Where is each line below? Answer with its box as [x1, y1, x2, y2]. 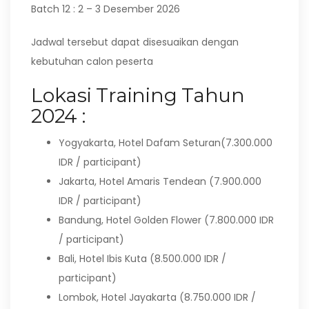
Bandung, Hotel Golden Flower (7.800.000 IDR [59, 213, 274, 227]
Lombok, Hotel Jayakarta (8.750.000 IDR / [59, 290, 256, 304]
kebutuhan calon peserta [31, 54, 153, 68]
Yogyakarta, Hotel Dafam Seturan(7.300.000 [59, 136, 272, 150]
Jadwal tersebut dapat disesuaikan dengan [31, 35, 239, 49]
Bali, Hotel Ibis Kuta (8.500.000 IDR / [59, 252, 226, 266]
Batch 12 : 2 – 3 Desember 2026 [31, 2, 180, 16]
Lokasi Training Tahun [31, 83, 245, 107]
